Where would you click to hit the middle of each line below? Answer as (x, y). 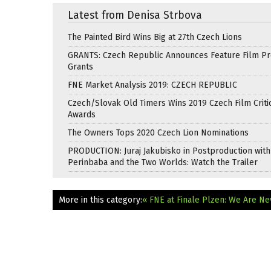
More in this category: (100, 200)
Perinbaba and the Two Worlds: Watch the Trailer (163, 162)
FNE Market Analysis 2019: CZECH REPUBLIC (152, 85)
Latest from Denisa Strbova (135, 15)
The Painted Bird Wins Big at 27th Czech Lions (155, 37)
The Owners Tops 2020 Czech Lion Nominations (158, 132)
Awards (82, 114)
